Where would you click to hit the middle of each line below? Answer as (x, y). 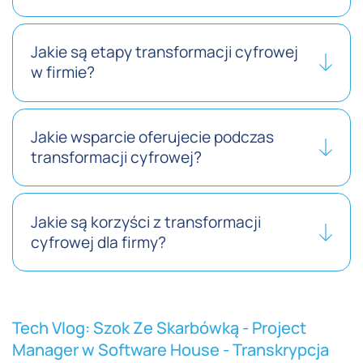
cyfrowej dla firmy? (99, 242)
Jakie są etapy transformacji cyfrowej (165, 52)
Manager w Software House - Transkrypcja (171, 350)
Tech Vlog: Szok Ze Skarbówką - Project (159, 328)
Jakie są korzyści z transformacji (146, 222)
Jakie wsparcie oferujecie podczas (153, 137)
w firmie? (63, 73)
